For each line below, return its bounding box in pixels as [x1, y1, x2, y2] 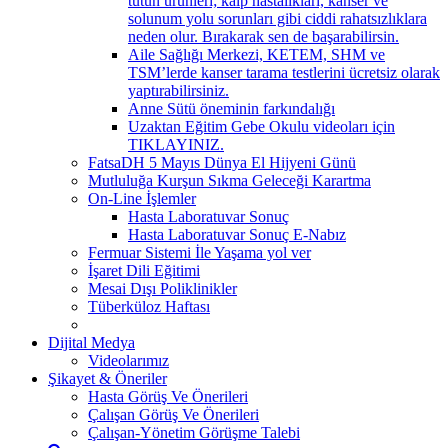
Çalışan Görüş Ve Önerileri [88, 405, 259, 423]
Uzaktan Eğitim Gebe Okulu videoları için [128, 117, 395, 135]
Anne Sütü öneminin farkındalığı [128, 99, 335, 117]
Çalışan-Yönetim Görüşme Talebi [88, 423, 300, 441]
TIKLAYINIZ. [128, 135, 224, 153]
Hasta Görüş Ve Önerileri [88, 387, 248, 405]
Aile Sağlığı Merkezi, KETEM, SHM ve [128, 45, 385, 63]
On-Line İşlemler [88, 189, 196, 207]
